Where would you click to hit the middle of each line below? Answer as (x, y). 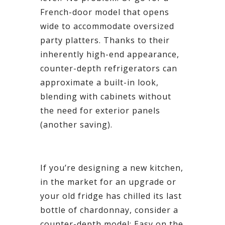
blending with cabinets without (106, 96)
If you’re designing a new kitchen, (112, 167)
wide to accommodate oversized (107, 26)
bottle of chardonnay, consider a (109, 210)
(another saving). (76, 124)
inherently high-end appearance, (110, 54)
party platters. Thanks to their (105, 40)
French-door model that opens (105, 12)
